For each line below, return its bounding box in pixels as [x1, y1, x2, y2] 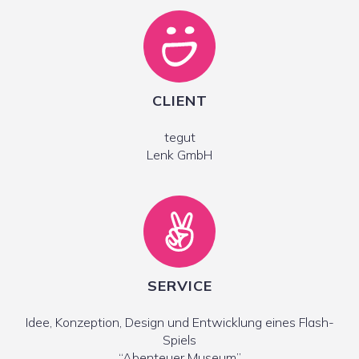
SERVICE [147, 276, 212, 295]
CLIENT [151, 91, 208, 110]
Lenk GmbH [147, 147, 212, 163]
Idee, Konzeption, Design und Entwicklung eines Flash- [25, 314, 334, 330]
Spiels [163, 332, 196, 348]
